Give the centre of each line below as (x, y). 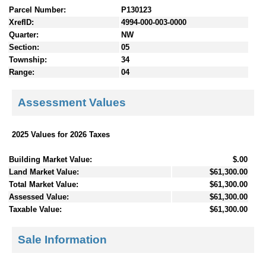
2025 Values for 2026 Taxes (61, 134)
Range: (22, 72)
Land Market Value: (44, 172)
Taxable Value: (35, 209)
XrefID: (21, 22)
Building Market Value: (50, 159)
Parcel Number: (37, 9)
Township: (28, 59)
